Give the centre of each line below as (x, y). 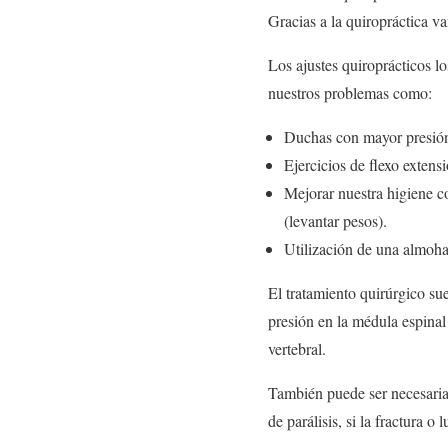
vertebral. (297, 348)
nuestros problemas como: (350, 92)
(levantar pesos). (335, 220)
